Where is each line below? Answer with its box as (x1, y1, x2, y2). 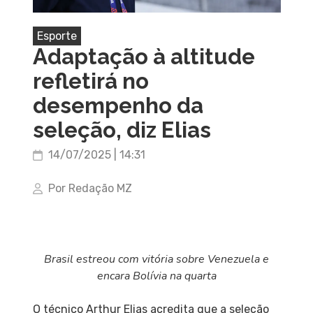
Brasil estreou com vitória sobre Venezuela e (44, 252, 269, 268)
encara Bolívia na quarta (96, 268, 217, 284)
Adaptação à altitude (32, 44, 255, 70)
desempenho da (32, 93, 203, 119)
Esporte (36, 29, 77, 43)
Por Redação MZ (48, 182, 132, 196)
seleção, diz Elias (32, 117, 211, 143)
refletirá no (32, 68, 149, 94)
